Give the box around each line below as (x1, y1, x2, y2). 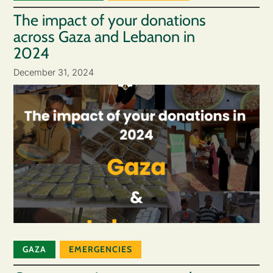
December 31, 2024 (13, 66, 94, 77)
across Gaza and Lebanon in (13, 27, 195, 46)
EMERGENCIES (69, 244, 132, 255)
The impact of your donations (13, 11, 206, 30)
